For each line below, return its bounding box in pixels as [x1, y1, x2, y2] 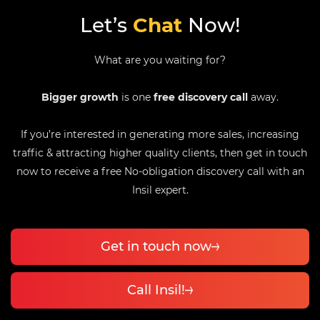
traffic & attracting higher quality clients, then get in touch [13, 146, 307, 160]
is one [119, 91, 154, 104]
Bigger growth [41, 91, 119, 104]
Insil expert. [131, 184, 189, 197]
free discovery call [154, 91, 248, 104]
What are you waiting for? [94, 54, 226, 67]
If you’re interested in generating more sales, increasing [21, 128, 299, 141]
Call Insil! [127, 282, 185, 299]
